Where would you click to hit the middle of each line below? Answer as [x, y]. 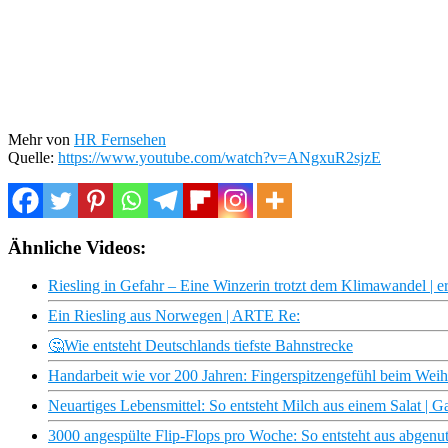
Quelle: [33, 157]
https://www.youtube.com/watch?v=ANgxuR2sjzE [219, 157]
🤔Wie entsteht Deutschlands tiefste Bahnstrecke [200, 346]
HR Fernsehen [120, 139]
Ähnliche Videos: [77, 247]
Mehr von [41, 139]
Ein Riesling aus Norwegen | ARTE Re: [174, 316]
